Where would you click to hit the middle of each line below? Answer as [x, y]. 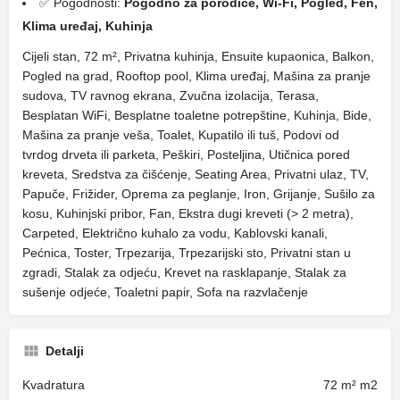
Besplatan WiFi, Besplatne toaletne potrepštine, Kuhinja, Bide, [197, 115]
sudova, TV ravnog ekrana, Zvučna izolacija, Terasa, [171, 96]
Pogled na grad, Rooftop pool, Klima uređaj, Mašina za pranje [196, 76]
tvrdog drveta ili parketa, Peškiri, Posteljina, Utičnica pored [186, 154]
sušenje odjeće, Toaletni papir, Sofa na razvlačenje [165, 292]
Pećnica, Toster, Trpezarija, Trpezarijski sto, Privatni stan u [187, 253]
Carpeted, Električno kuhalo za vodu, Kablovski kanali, [175, 233]
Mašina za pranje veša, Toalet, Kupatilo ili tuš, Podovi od [181, 135]
